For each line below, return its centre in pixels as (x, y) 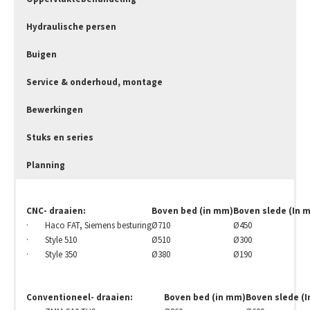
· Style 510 (52, 239)
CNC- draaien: (56, 210)
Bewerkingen (55, 109)
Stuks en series (60, 137)
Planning (46, 165)
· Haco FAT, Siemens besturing (89, 225)
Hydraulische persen (71, 26)
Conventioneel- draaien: (80, 297)
